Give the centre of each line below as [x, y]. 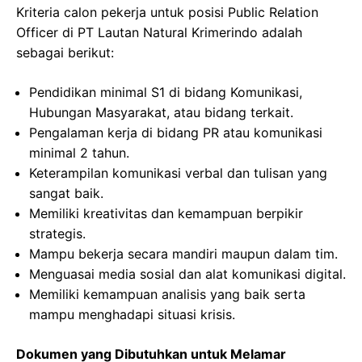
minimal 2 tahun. [79, 153]
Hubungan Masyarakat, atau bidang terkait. [161, 113]
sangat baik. [66, 194]
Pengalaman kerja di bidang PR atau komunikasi [176, 133]
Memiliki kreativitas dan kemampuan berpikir [166, 214]
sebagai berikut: [65, 53]
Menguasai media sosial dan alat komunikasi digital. [187, 274]
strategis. [57, 234]
